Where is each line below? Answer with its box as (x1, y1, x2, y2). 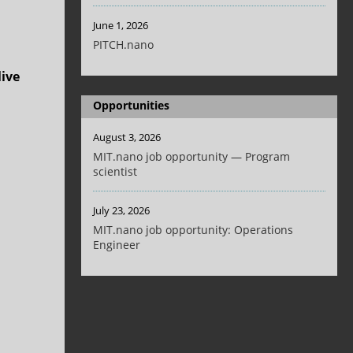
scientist (93, 164, 138, 180)
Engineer (93, 237, 141, 253)
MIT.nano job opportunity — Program (93, 149, 291, 165)
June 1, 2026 (93, 17, 149, 32)
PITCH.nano (93, 36, 154, 52)
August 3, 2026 (93, 130, 162, 145)
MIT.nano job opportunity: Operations (93, 222, 294, 238)
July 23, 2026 (93, 203, 150, 218)
